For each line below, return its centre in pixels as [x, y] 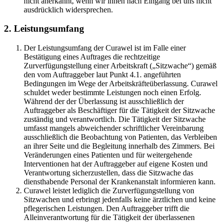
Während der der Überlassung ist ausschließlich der [104, 102]
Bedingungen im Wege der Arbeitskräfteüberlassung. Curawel [121, 84]
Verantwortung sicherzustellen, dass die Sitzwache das [109, 173]
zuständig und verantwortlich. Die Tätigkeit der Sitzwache [115, 119]
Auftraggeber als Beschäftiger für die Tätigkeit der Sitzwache [119, 111]
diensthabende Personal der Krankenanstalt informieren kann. [120, 182]
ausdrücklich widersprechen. [68, 9]
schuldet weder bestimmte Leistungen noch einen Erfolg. [112, 93]
